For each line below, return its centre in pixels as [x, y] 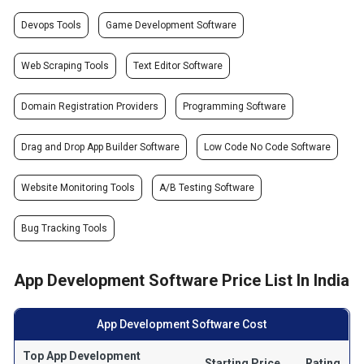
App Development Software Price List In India [182, 280]
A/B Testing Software [207, 188]
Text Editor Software [178, 66]
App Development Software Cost [182, 324]
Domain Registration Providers [90, 106]
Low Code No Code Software [268, 147]
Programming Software [235, 106]
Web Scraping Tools [65, 66]
